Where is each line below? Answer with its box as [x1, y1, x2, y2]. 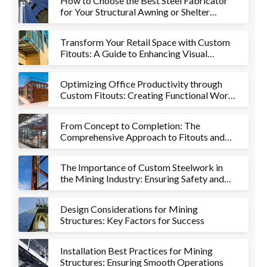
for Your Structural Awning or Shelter [60, 6, 210, 17]
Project [60, 17, 91, 29]
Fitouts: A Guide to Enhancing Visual [60, 48, 207, 59]
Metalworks [60, 142, 111, 154]
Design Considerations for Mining [60, 203, 198, 215]
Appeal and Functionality [60, 59, 162, 70]
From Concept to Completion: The [60, 120, 200, 131]
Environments [60, 101, 116, 112]
